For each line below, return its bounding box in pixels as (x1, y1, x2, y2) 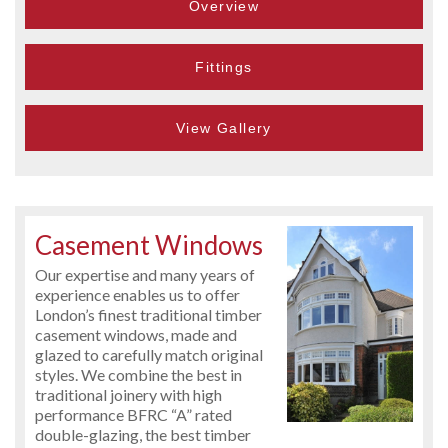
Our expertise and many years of (35, 264, 255, 284)
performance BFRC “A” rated (35, 404, 232, 424)
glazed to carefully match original (35, 344, 263, 364)
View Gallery (176, 119, 272, 136)
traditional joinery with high (35, 384, 222, 404)
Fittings (195, 58, 253, 75)
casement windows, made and (35, 324, 237, 344)
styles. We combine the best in (35, 364, 242, 384)
